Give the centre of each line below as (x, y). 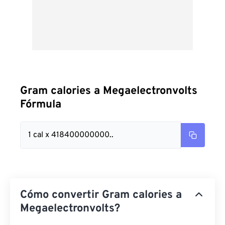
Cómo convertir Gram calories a (101, 195)
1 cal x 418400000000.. (71, 135)
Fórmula (41, 105)
